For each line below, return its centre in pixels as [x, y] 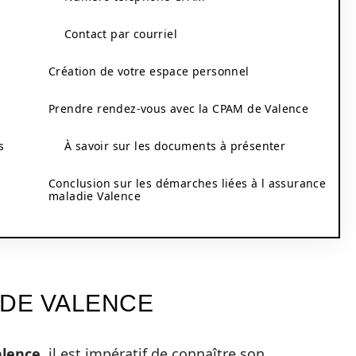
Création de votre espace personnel [149, 71]
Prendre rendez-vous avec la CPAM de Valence [179, 108]
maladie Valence [95, 196]
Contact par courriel [121, 34]
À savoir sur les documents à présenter [175, 146]
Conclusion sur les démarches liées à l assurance [188, 183]
